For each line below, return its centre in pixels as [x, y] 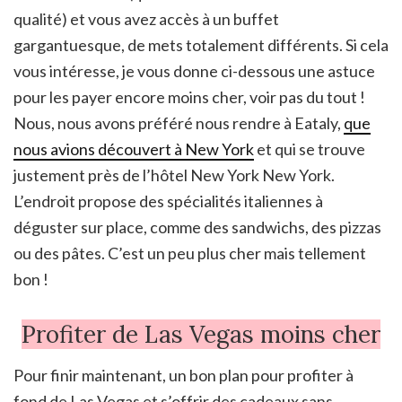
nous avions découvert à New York [134, 149]
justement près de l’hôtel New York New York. [174, 175]
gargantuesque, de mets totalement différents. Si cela [201, 44]
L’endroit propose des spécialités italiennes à [168, 201]
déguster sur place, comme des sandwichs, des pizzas [197, 227]
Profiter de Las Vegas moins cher [201, 334]
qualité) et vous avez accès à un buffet [146, 18]
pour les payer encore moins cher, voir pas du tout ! [189, 96]
